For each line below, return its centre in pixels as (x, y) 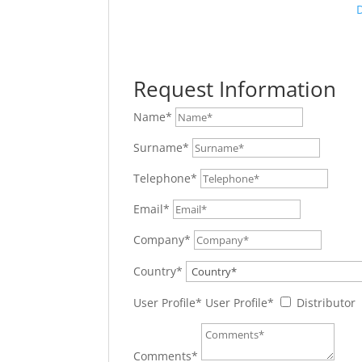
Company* (162, 240)
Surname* (162, 147)
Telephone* (166, 178)
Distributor (326, 303)
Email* (152, 209)
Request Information (235, 89)
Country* (158, 271)
